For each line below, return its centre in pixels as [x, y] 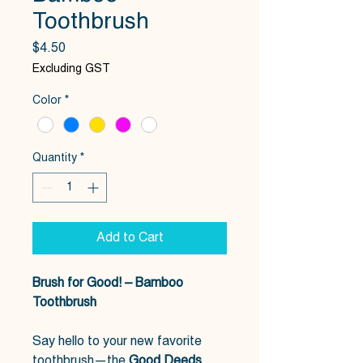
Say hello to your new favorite [117, 342]
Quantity [55, 158]
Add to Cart [130, 239]
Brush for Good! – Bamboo [108, 284]
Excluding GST [71, 69]
